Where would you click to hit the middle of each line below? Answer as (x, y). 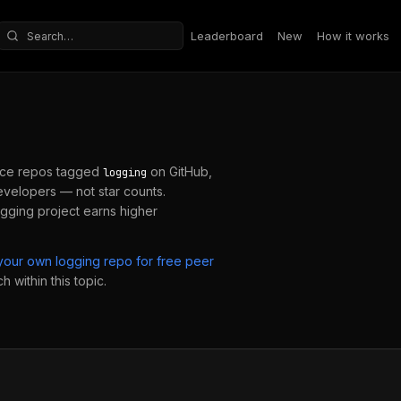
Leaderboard (227, 35)
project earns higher (96, 211)
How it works (353, 35)
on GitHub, (179, 171)
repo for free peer (157, 261)
